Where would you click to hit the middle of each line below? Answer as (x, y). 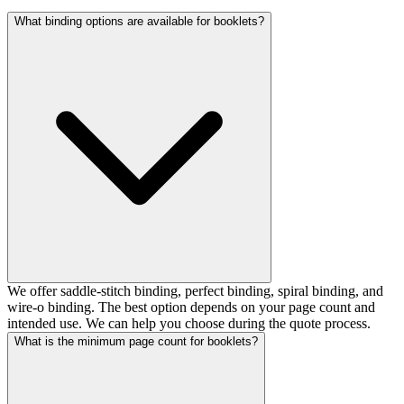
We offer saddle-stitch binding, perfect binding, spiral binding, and (195, 291)
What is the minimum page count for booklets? (136, 342)
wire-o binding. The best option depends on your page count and (191, 308)
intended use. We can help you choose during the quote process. (189, 324)
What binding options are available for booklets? (139, 22)
